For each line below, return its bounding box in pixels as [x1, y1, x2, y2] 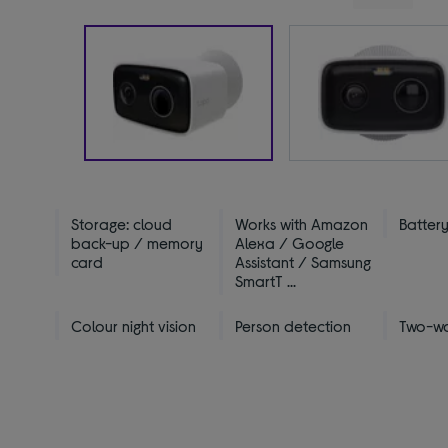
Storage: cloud [71, 213, 173, 233]
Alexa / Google [235, 232, 345, 252]
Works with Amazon [235, 213, 369, 233]
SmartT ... [235, 270, 297, 290]
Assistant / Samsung [235, 251, 372, 271]
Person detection [235, 315, 352, 335]
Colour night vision [71, 315, 197, 335]
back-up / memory [71, 232, 204, 252]
